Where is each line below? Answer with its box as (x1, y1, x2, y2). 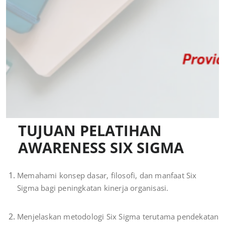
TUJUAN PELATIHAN (18, 121, 162, 141)
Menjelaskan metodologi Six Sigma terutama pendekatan (17, 211, 219, 222)
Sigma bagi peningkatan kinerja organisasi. (17, 183, 169, 193)
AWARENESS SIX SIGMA (18, 138, 184, 158)
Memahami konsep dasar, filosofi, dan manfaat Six (17, 170, 197, 181)
